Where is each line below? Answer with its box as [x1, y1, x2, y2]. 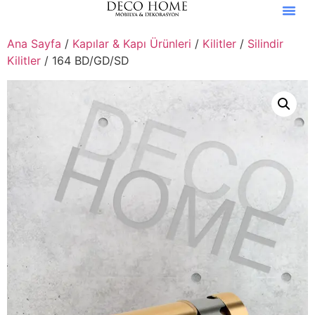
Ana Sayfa [7, 37, 61, 51]
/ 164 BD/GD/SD [41, 53, 129, 67]
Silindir [247, 37, 283, 51]
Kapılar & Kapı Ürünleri [72, 37, 191, 51]
